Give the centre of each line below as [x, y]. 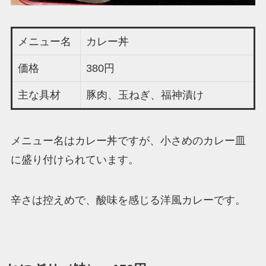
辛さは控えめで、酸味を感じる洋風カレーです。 [128, 200]
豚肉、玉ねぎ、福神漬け [145, 95]
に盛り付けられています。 [75, 159]
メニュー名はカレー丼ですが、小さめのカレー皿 [128, 140]
